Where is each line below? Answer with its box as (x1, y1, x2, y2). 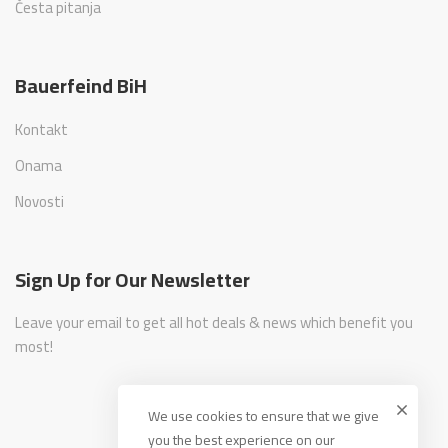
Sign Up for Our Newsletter (15, 261, 250, 299)
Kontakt (15, 115, 68, 145)
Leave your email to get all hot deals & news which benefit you (15, 308, 413, 338)
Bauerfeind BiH (15, 67, 147, 105)
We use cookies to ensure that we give (148, 403, 379, 429)
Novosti (15, 187, 64, 217)
